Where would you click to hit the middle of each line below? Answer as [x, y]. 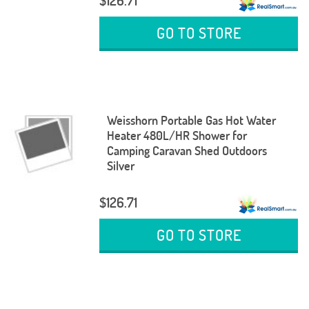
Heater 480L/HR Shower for [177, 135]
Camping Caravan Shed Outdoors [187, 150]
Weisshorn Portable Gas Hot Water [191, 120]
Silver [120, 166]
